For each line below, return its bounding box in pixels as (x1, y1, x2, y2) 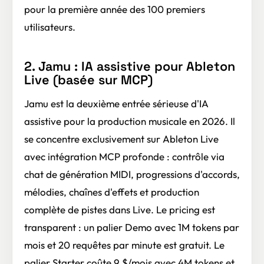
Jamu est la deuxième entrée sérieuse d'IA (24, 97, 209, 110)
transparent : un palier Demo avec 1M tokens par (24, 221, 239, 234)
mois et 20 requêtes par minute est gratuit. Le (24, 239, 225, 252)
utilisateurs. (24, 21, 75, 34)
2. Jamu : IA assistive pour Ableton (24, 58, 235, 75)
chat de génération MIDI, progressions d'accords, (24, 168, 240, 181)
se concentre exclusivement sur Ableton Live (24, 133, 219, 146)
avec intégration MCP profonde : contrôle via (24, 150, 225, 163)
